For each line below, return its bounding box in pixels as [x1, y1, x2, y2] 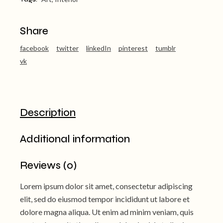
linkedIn [86, 43, 111, 52]
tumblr [155, 43, 176, 52]
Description [20, 106, 76, 119]
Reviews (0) [20, 159, 77, 172]
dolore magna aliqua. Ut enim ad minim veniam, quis [20, 207, 194, 217]
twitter [56, 43, 79, 52]
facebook [20, 43, 49, 52]
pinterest [118, 43, 148, 52]
